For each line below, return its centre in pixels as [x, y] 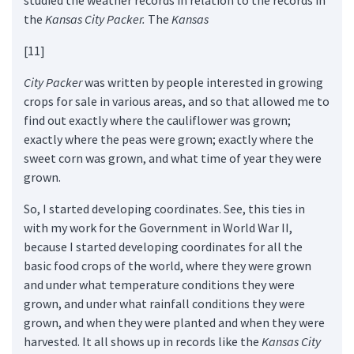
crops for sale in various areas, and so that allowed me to [177, 101]
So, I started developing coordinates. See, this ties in [164, 208]
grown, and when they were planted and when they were [174, 322]
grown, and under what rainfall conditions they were [164, 303]
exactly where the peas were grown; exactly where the [169, 139]
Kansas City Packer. [95, 19]
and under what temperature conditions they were [159, 284]
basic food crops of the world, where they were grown [168, 265]
